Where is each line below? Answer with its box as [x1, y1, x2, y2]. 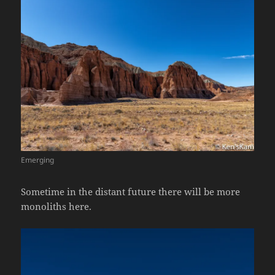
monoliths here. [21, 199, 92, 212]
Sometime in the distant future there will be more [21, 185, 241, 198]
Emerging [21, 154, 55, 165]
